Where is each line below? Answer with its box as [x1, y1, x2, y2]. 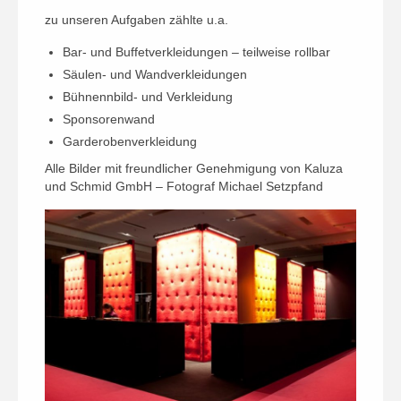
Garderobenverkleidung [63, 134, 197, 149]
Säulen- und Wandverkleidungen [63, 67, 247, 81]
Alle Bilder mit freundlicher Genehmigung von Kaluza [45, 161, 343, 175]
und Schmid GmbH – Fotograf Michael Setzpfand [45, 179, 323, 193]
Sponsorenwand [63, 112, 155, 126]
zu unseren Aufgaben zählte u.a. [45, 13, 228, 27]
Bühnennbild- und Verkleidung [63, 90, 233, 104]
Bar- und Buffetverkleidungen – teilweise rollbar [63, 45, 330, 59]
